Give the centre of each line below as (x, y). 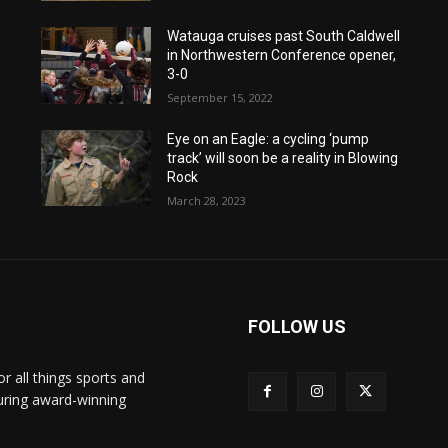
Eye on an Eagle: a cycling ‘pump (267, 138)
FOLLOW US (297, 327)
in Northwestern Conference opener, (281, 54)
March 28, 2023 (206, 200)
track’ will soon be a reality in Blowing (282, 157)
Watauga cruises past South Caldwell (283, 35)
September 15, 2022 (219, 97)
